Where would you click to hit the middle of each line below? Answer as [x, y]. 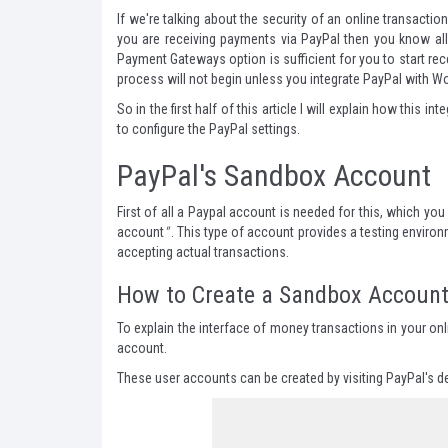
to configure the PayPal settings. [208, 129]
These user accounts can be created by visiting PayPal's [277, 378]
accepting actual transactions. [203, 252]
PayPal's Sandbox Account [277, 175]
